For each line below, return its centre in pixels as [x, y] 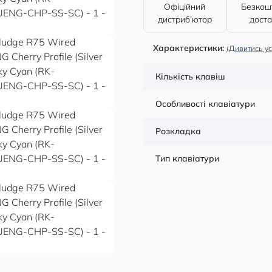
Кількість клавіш [190, 76]
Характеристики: [189, 48]
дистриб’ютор [185, 19]
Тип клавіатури [187, 158]
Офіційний [185, 7]
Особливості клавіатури [205, 104]
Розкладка [178, 131]
